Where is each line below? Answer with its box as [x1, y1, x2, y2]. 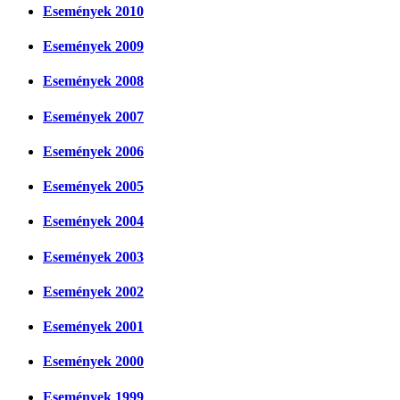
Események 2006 [43, 143, 144, 159]
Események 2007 [43, 108, 144, 124]
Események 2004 [43, 213, 144, 229]
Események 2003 [43, 248, 144, 264]
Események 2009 [43, 38, 144, 54]
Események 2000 [43, 354, 144, 370]
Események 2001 [43, 319, 144, 335]
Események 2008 [43, 73, 144, 89]
